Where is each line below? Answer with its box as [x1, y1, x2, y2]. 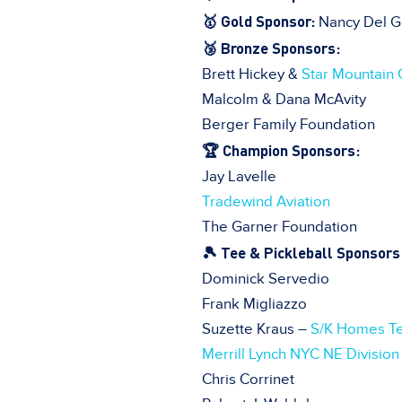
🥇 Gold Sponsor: [202, 10, 315, 31]
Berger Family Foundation [202, 115, 375, 134]
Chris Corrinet [202, 370, 294, 389]
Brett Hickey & [202, 65, 301, 83]
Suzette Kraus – [202, 319, 310, 338]
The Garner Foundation [202, 217, 357, 236]
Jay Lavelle [202, 167, 276, 186]
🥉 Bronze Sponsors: [202, 37, 340, 57]
